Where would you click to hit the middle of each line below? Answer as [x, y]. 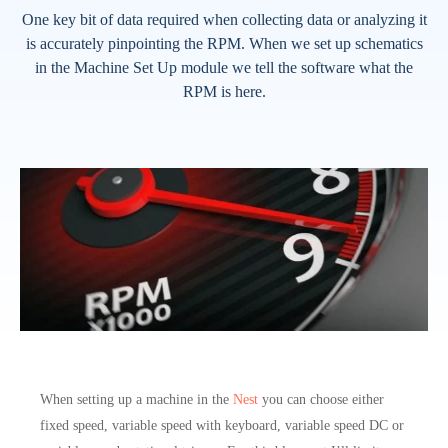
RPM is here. [224, 91]
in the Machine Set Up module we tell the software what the [224, 67]
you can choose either [321, 398]
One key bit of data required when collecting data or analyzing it [224, 19]
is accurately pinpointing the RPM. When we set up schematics [224, 43]
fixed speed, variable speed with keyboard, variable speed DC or [222, 424]
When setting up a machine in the [136, 398]
